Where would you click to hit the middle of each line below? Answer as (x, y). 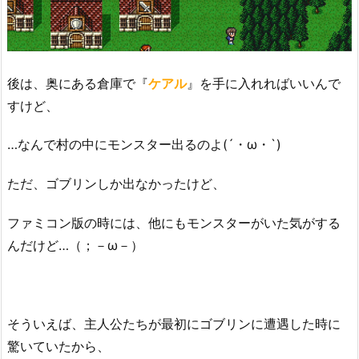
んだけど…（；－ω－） (75, 245)
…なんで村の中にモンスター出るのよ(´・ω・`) (144, 145)
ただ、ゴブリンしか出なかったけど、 (116, 184)
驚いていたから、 (58, 346)
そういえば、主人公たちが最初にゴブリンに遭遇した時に (174, 323)
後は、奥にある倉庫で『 (78, 83)
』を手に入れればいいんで (264, 83)
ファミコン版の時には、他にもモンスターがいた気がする (174, 223)
